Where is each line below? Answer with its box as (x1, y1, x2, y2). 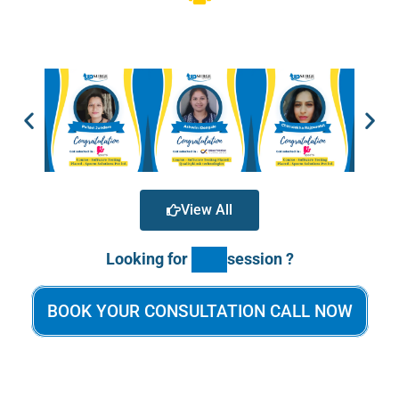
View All (181, 201, 232, 219)
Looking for (105, 249, 188, 269)
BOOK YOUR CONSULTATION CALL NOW (46, 301, 353, 322)
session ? (226, 249, 294, 269)
